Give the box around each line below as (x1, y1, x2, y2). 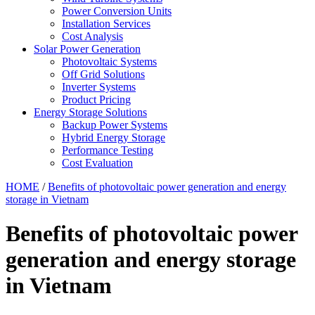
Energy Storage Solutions (34, 106, 147, 118)
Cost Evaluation (62, 157, 133, 169)
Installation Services (62, 18, 150, 30)
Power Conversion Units (62, 5, 172, 17)
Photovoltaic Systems (62, 56, 157, 67)
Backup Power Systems (62, 119, 167, 131)
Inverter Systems (62, 81, 136, 93)
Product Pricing (62, 94, 131, 105)
